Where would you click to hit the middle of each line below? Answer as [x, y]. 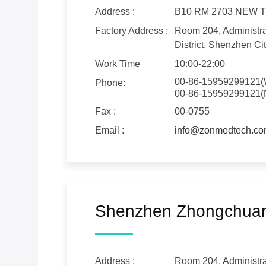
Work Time [118, 64]
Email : [110, 131]
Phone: [110, 83]
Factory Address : [132, 31]
